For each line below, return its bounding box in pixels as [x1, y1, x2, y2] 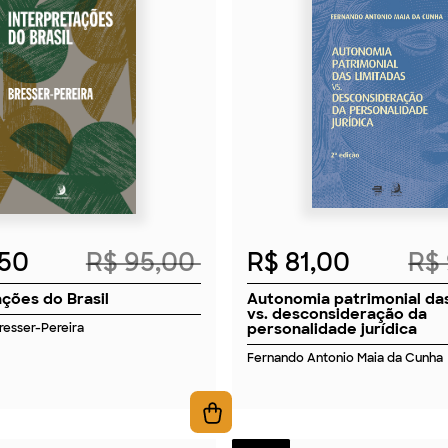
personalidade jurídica [247, 318, 418, 340]
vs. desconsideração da [247, 303, 428, 325]
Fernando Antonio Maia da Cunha [247, 349, 444, 366]
